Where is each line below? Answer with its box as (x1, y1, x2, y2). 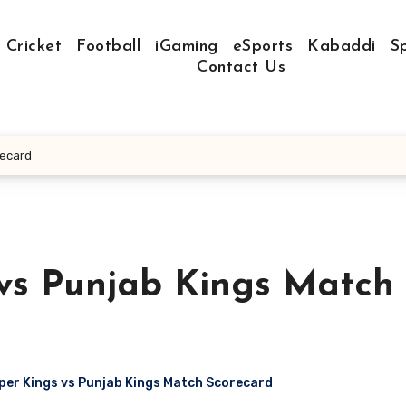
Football (76, 38, 140, 55)
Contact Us (197, 59, 285, 76)
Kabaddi (307, 38, 376, 55)
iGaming (155, 38, 218, 55)
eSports (232, 38, 293, 55)
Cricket (5, 38, 62, 55)
